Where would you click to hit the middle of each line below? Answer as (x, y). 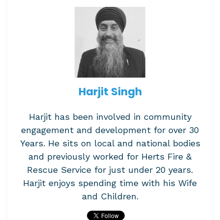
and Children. (110, 196)
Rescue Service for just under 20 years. (110, 170)
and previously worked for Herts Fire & (110, 156)
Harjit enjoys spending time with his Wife (110, 183)
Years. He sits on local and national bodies (110, 143)
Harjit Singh (110, 92)
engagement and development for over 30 (110, 130)
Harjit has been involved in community (110, 117)
